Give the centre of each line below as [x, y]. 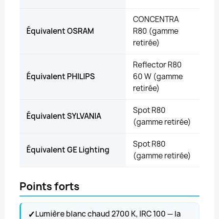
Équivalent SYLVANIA [64, 116]
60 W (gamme [158, 77]
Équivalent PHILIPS [61, 77]
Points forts [50, 186]
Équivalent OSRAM [60, 31]
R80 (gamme [156, 31]
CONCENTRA [156, 19]
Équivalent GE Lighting [68, 150]
